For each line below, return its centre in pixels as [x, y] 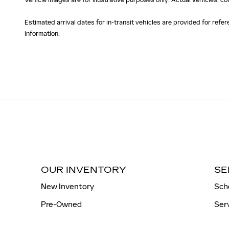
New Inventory [67, 186]
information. [42, 33]
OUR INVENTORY [84, 170]
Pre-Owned [61, 204]
